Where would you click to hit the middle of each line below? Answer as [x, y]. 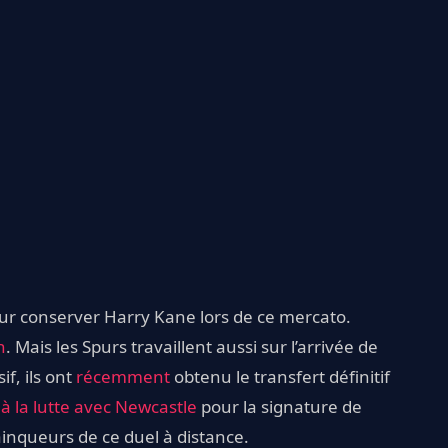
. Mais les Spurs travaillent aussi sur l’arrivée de [192, 346]
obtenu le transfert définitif [280, 376]
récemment [123, 376]
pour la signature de [279, 406]
